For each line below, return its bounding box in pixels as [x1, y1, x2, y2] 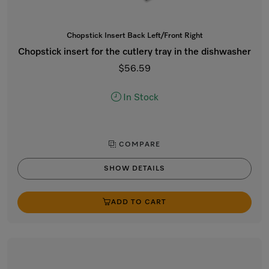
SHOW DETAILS [104, 165, 165, 172]
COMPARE [116, 141, 160, 148]
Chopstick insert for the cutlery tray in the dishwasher [18, 47, 251, 57]
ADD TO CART [111, 199, 166, 206]
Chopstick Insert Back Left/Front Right [66, 32, 203, 40]
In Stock [122, 93, 159, 103]
